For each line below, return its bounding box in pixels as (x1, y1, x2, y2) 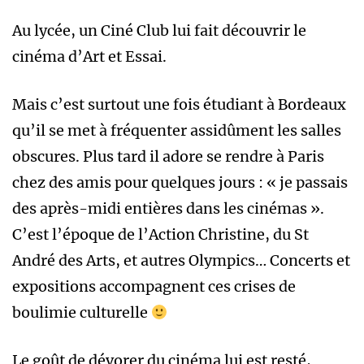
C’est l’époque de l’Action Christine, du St (12, 225, 309, 245)
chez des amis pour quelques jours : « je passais (12, 173, 348, 193)
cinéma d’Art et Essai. (12, 47, 167, 67)
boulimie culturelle (12, 303, 151, 323)
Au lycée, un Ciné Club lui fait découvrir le (12, 21, 306, 41)
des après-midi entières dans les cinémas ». (12, 199, 324, 219)
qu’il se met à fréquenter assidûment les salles (12, 121, 341, 141)
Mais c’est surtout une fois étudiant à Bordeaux (12, 95, 346, 115)
